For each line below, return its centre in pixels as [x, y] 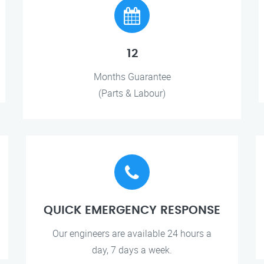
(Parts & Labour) [132, 93]
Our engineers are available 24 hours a [132, 233]
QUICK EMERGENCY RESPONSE [132, 210]
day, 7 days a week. [132, 250]
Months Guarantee [132, 76]
